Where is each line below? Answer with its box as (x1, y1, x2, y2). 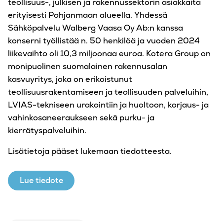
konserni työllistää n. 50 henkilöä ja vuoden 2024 (8, 35, 200, 46)
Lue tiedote (20, 175, 63, 185)
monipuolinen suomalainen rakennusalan (8, 61, 167, 72)
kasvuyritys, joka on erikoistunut (8, 74, 132, 84)
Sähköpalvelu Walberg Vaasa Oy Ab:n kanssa (8, 22, 183, 33)
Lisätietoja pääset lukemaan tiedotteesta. (8, 146, 172, 156)
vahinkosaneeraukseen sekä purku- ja (8, 112, 154, 123)
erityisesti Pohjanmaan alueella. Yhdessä (8, 9, 167, 20)
